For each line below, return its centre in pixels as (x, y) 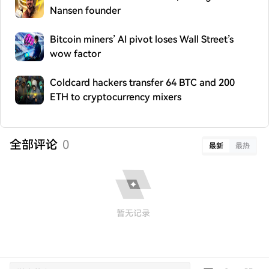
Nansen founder (85, 11)
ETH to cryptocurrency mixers (116, 97)
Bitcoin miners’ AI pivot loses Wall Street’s (142, 39)
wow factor (75, 54)
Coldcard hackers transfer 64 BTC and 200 (142, 83)
